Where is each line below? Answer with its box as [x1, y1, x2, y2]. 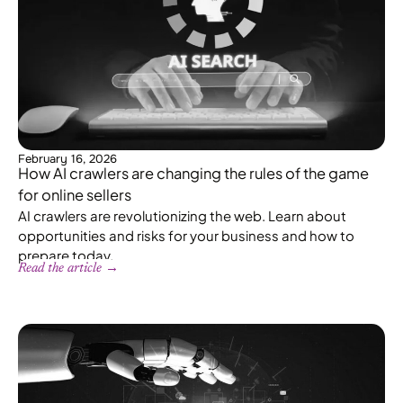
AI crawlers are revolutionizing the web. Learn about [18, 206, 346, 224]
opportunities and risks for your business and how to [18, 226, 354, 244]
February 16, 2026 [18, 150, 117, 166]
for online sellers [18, 184, 131, 204]
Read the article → [18, 261, 119, 275]
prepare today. [18, 246, 113, 264]
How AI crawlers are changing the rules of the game [18, 163, 369, 183]
